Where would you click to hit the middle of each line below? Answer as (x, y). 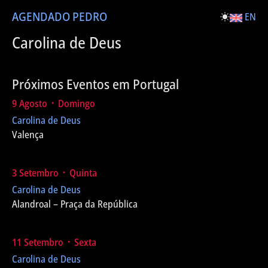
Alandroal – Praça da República (75, 204)
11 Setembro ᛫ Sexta (54, 242)
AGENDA (33, 16)
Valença (28, 135)
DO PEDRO (81, 16)
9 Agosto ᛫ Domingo (54, 103)
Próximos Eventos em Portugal (95, 84)
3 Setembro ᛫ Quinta (54, 173)
